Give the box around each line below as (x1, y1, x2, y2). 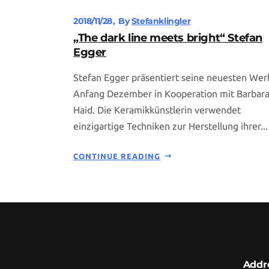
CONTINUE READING (73, 152, 160, 161)
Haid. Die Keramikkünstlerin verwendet (73, 104, 241, 116)
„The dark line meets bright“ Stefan (73, 31, 263, 45)
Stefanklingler (131, 16, 191, 27)
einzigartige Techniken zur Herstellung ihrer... (73, 121, 268, 132)
